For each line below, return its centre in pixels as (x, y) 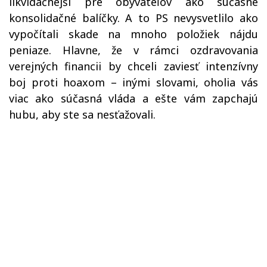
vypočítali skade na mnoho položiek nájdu (133, 34)
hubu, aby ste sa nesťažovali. (84, 115)
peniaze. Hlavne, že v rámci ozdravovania (133, 50)
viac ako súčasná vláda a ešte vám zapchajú (133, 99)
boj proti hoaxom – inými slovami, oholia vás (133, 83)
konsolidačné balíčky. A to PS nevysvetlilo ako (133, 18)
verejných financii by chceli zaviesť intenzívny (133, 66)
